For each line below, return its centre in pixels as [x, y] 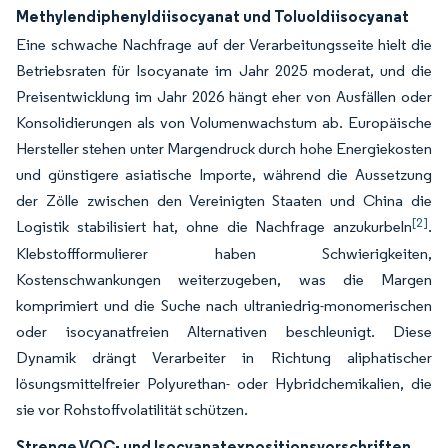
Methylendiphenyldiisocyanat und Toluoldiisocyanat [212, 16]
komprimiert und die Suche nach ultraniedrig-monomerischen [224, 306]
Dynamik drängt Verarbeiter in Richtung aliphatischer [224, 358]
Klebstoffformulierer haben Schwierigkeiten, [224, 254]
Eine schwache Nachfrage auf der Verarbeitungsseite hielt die [224, 45]
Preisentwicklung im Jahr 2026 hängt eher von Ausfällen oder [224, 97]
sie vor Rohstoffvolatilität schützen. [132, 410]
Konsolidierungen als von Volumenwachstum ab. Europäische [224, 123]
